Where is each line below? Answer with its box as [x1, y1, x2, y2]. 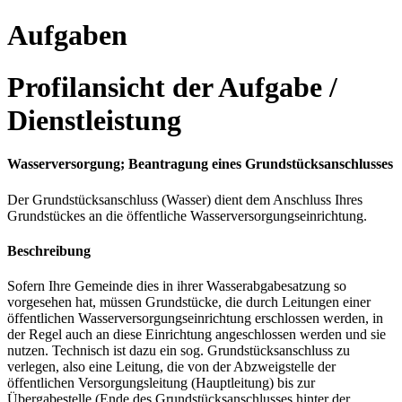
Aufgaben [7, 18, 127, 51]
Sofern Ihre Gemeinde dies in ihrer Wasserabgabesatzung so [7, 278, 346, 294]
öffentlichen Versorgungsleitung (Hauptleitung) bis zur [7, 375, 315, 391]
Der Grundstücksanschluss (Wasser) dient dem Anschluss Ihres [7, 191, 363, 207]
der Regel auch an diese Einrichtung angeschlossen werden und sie [7, 327, 386, 343]
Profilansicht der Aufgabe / [7, 70, 337, 103]
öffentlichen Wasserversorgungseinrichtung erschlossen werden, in [7, 310, 383, 327]
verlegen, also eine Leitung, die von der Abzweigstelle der [7, 359, 336, 375]
